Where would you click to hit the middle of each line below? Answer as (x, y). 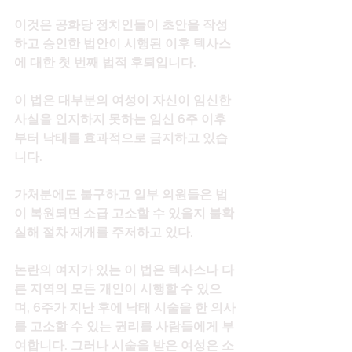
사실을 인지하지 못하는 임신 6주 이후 (120, 119)
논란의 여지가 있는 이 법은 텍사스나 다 (124, 270)
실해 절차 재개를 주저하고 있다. (104, 233)
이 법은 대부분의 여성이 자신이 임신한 (124, 101)
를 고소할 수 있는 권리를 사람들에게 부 (124, 327)
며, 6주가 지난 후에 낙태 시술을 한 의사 (125, 308)
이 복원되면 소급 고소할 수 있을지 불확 (124, 214)
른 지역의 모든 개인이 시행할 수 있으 (118, 289)
